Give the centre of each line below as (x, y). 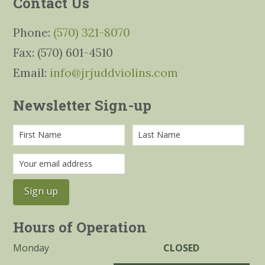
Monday (31, 248)
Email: (32, 73)
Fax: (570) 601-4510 (63, 53)
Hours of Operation (80, 227)
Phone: (33, 33)
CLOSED (182, 248)
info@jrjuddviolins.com (114, 73)
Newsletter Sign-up (83, 106)
